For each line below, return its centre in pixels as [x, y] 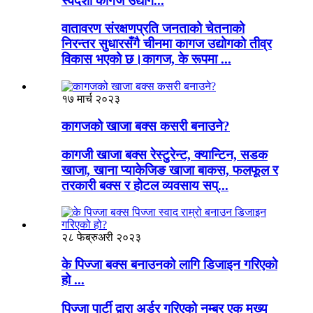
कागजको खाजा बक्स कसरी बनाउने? [146, 126]
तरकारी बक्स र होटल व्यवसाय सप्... [145, 185]
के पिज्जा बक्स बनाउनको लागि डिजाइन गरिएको [169, 264]
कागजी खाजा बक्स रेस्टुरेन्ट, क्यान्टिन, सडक [165, 154]
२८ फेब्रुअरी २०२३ [101, 238]
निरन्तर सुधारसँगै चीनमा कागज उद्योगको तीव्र [167, 44]
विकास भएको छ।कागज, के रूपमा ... [146, 59]
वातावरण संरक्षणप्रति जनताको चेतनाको [153, 29]
